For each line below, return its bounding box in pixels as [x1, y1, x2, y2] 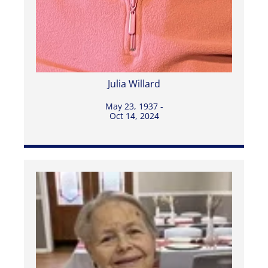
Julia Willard [108, 77, 160, 91]
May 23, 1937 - [105, 100, 163, 112]
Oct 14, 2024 [109, 110, 159, 122]
